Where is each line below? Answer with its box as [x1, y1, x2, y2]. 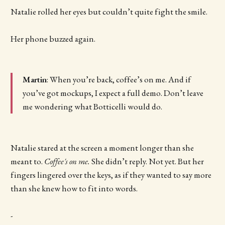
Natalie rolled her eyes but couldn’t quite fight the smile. [10, 6, 207, 17]
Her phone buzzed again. [10, 33, 95, 44]
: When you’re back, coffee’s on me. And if [46, 74, 191, 85]
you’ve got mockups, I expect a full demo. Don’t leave [22, 87, 203, 99]
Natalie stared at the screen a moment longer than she [10, 142, 194, 153]
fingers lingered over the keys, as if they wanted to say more [10, 169, 211, 180]
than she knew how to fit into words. [10, 182, 138, 194]
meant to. [10, 155, 44, 167]
